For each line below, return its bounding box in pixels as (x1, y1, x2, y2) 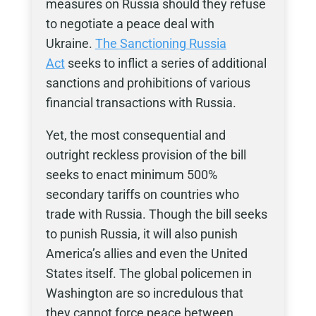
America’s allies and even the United (45, 246, 248, 261)
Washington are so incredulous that (45, 286, 243, 300)
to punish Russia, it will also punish (45, 226, 238, 241)
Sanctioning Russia (119, 36, 226, 51)
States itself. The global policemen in (45, 266, 252, 281)
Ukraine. (45, 36, 95, 51)
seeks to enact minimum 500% (45, 167, 217, 182)
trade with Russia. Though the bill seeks (45, 207, 267, 221)
